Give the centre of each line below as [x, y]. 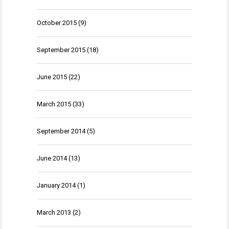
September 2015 [61, 50]
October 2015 [57, 23]
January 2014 [56, 185]
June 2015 [52, 77]
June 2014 [52, 158]
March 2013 [54, 212]
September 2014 [61, 131]
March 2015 [54, 104]
